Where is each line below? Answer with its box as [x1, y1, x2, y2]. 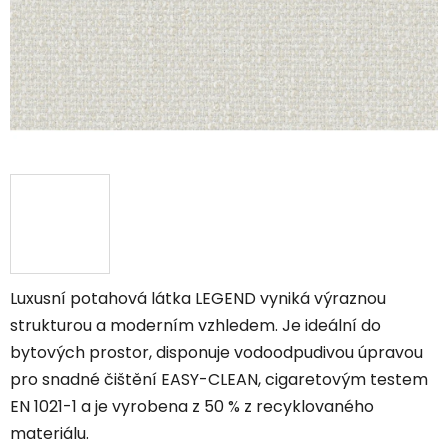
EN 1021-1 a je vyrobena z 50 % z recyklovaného [10, 394, 374, 418]
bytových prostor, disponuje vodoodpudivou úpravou [10, 340, 423, 364]
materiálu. [10, 421, 89, 445]
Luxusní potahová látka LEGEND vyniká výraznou [10, 286, 386, 310]
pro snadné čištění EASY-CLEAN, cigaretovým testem [10, 367, 428, 391]
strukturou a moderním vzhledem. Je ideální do [10, 313, 381, 337]
